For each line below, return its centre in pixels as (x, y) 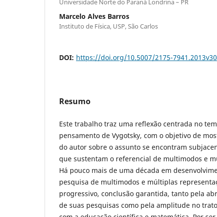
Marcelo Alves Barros (94, 16)
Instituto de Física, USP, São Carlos (108, 26)
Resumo (75, 101)
